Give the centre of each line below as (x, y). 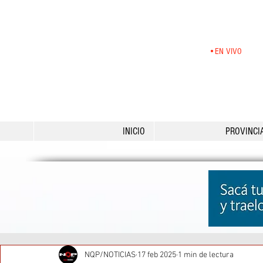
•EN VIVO (225, 51)
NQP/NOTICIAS (110, 255)
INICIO (134, 131)
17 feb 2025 (157, 255)
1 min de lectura (206, 255)
